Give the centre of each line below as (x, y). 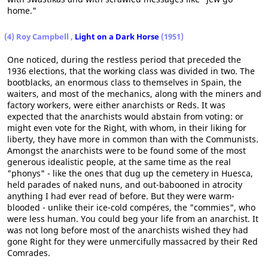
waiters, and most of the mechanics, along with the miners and (134, 94)
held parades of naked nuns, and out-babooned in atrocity (125, 185)
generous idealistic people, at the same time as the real (119, 162)
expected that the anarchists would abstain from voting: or (125, 117)
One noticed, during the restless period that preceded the (124, 60)
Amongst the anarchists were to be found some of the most (127, 151)
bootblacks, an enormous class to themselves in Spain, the (124, 83)
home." (22, 11)
